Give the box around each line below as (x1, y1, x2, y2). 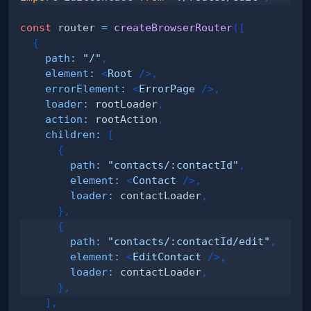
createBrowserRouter (114, 21, 233, 33)
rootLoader (89, 97, 158, 110)
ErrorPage (139, 82, 196, 94)
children (45, 128, 96, 140)
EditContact (133, 250, 202, 262)
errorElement (45, 82, 121, 94)
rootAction (89, 112, 158, 125)
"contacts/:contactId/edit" (108, 235, 271, 247)
